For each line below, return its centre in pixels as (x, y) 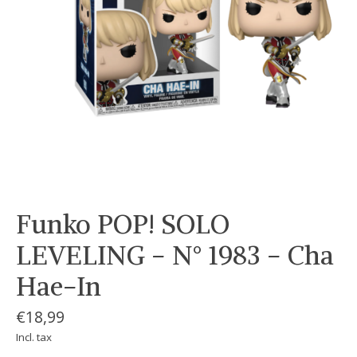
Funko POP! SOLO (123, 224)
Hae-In (59, 286)
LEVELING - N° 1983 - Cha (175, 255)
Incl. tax (34, 337)
